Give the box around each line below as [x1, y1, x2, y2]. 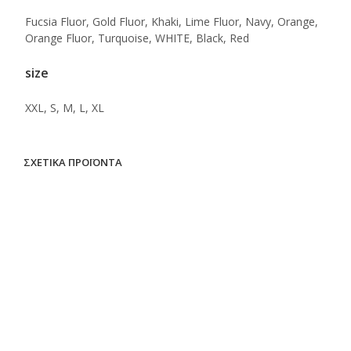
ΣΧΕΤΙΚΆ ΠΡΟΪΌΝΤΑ [24, 154, 122, 169]
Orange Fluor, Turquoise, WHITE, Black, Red [25, 30, 249, 45]
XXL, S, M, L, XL [25, 100, 104, 115]
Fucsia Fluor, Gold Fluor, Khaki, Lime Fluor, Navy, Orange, [25, 13, 318, 29]
